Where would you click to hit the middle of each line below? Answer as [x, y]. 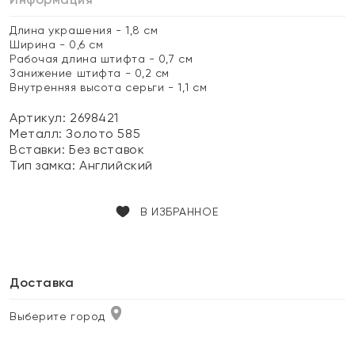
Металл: [38, 134]
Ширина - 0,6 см [57, 44]
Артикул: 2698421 [64, 118]
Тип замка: [45, 165]
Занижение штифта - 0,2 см [90, 73]
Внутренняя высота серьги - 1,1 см [109, 87]
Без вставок [107, 149]
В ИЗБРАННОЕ [179, 212]
